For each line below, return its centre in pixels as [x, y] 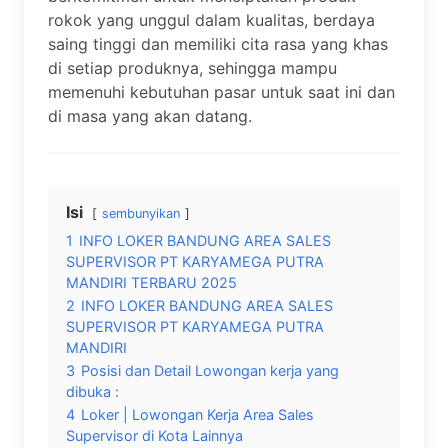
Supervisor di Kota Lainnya [154, 435]
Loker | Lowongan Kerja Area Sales [197, 414]
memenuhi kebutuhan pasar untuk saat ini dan [221, 92]
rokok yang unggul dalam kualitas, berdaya [211, 20]
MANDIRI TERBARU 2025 [151, 282]
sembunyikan [141, 213]
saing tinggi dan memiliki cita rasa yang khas [218, 44]
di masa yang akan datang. [150, 116]
